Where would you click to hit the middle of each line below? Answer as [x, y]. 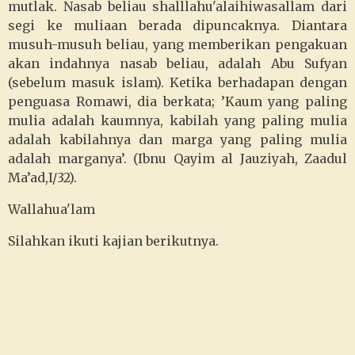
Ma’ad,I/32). [42, 177]
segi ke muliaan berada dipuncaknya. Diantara [177, 25]
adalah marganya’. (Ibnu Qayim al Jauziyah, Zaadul [177, 158]
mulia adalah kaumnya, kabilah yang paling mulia [177, 120]
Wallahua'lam [52, 209]
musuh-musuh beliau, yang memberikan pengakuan [177, 44]
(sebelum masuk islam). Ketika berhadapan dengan [177, 82]
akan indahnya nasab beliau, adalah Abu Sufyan [177, 63]
